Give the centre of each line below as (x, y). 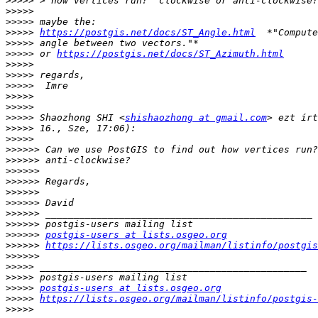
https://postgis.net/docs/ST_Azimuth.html (170, 54)
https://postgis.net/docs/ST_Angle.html (148, 33)
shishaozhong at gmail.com (196, 118)
